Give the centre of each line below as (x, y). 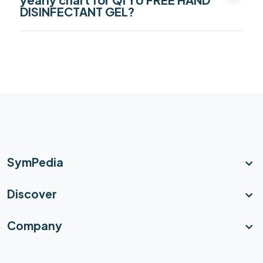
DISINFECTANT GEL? (77, 11)
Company (35, 225)
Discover (32, 193)
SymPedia (35, 162)
